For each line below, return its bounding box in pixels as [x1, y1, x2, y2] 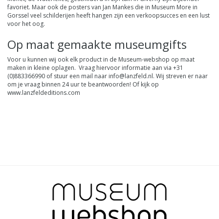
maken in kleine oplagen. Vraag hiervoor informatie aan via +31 [7, 64, 183, 72]
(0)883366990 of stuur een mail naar [7, 72, 109, 81]
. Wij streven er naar [153, 72, 208, 81]
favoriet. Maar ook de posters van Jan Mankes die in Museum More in [7, 3, 197, 12]
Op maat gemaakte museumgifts [7, 36, 187, 53]
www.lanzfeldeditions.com [7, 88, 80, 97]
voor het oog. [7, 20, 45, 28]
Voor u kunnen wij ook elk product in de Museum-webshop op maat [7, 55, 195, 64]
